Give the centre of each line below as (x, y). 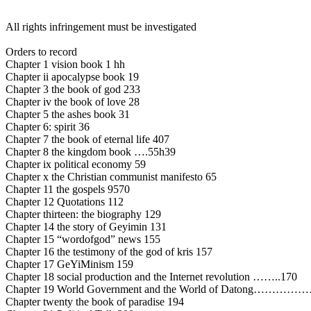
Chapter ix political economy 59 (76, 164)
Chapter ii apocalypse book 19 (72, 77)
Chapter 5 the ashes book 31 (68, 114)
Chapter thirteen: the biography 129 (83, 214)
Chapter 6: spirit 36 (48, 127)
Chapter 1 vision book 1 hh (65, 64)
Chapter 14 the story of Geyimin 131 (86, 227)
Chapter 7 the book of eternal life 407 (87, 139)
